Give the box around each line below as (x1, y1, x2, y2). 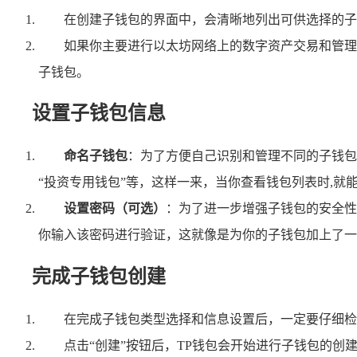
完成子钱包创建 (32, 266, 166, 288)
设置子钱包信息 (32, 103, 166, 124)
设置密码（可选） (64, 202, 166, 216)
